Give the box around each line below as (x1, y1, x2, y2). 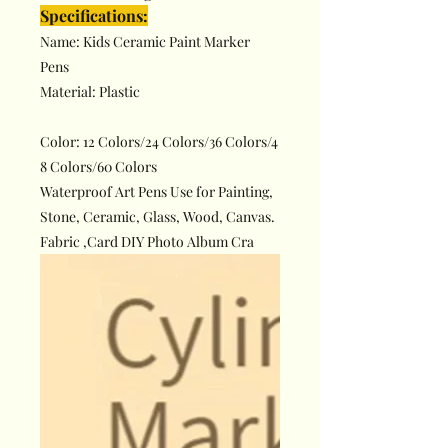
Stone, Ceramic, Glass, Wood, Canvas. (40, 207, 275, 227)
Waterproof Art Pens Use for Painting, (40, 182, 273, 202)
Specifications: (40, 5, 148, 27)
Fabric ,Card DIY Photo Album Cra (40, 232, 254, 252)
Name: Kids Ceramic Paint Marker (40, 32, 250, 52)
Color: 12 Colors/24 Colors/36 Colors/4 (40, 132, 278, 152)
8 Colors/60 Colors (40, 157, 157, 177)
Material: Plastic (40, 82, 140, 102)
